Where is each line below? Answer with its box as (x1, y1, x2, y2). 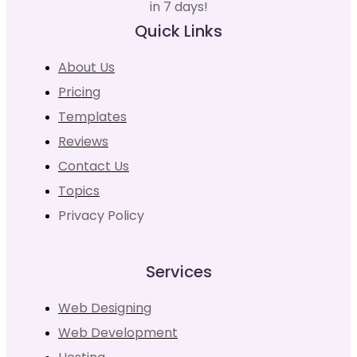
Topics (58, 181, 100, 200)
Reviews (58, 131, 108, 151)
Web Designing (58, 298, 151, 317)
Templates (58, 107, 127, 126)
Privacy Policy (58, 206, 144, 225)
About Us (58, 57, 115, 76)
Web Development (58, 323, 178, 342)
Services (145, 260, 212, 283)
